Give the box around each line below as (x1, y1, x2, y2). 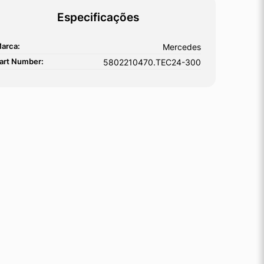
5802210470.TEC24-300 (103, 57, 201, 67)
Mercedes (163, 41, 201, 52)
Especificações (57, 9, 139, 24)
